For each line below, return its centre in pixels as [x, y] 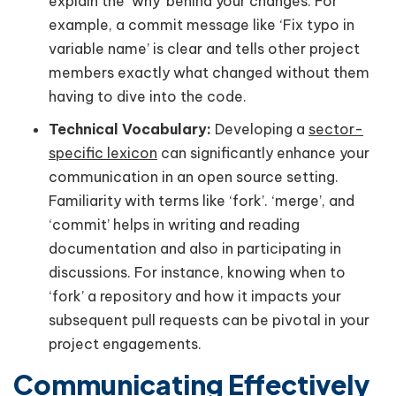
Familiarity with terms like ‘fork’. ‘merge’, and [202, 200]
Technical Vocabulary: [132, 129]
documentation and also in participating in [195, 248]
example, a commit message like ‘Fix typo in [202, 24]
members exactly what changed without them [209, 72]
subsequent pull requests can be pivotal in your [209, 320]
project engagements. [125, 343]
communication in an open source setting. [194, 176]
